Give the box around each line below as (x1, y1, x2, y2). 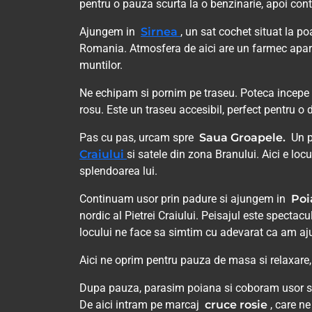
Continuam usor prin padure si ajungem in (79, 192, 291, 206)
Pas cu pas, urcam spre (79, 131, 199, 145)
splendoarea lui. (79, 164, 157, 178)
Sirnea (141, 25, 180, 39)
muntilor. (79, 58, 123, 72)
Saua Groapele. (199, 131, 291, 145)
